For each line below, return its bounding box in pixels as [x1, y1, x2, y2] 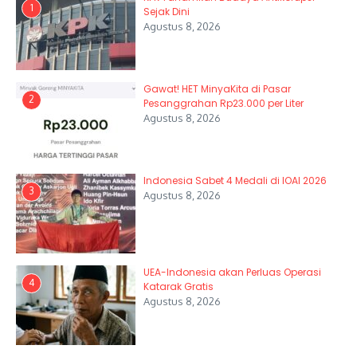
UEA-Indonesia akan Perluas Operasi [143, 265, 321, 279]
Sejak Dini [143, 4, 190, 18]
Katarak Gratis [143, 279, 214, 293]
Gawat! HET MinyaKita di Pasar [143, 81, 291, 96]
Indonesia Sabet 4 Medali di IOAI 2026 [143, 173, 327, 187]
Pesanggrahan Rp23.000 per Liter [143, 96, 304, 110]
